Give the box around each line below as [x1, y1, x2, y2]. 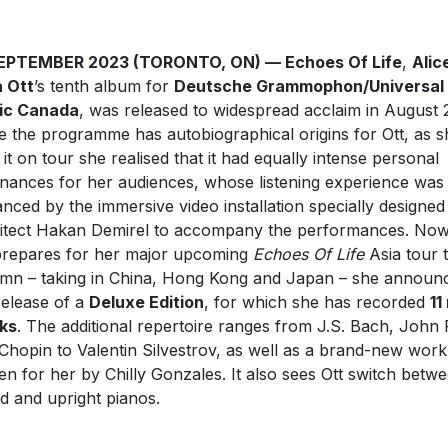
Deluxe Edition [88, 291, 204, 312]
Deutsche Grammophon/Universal [173, 75, 444, 96]
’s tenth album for [33, 75, 174, 96]
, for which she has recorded [203, 291, 430, 312]
